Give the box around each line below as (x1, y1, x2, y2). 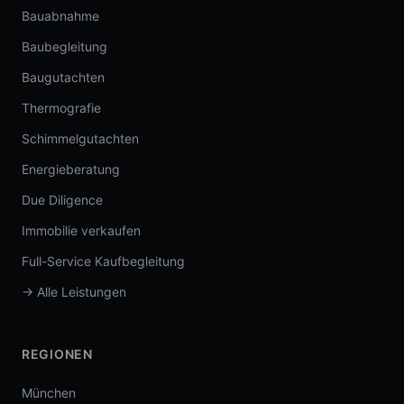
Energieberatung (22, 161, 120, 177)
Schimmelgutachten (22, 131, 139, 146)
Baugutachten (22, 69, 105, 85)
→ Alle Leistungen (22, 284, 126, 299)
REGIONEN (22, 346, 93, 362)
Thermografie (22, 100, 101, 115)
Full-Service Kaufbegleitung (22, 253, 185, 269)
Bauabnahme (22, 8, 99, 23)
